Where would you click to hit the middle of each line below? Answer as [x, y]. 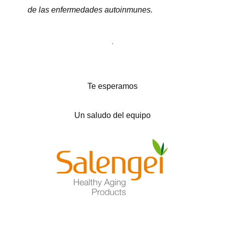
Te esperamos [112, 86]
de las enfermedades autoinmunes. [90, 10]
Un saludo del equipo [112, 115]
